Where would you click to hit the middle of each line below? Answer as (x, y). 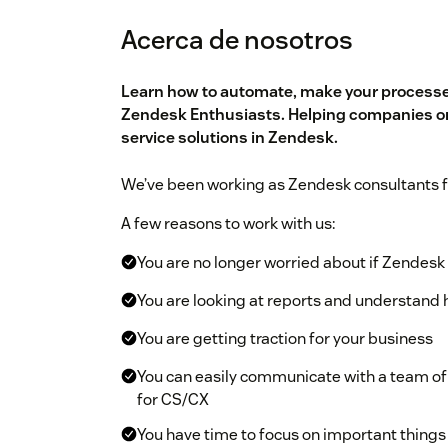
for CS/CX (173, 400)
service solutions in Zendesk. (229, 138)
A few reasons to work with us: (228, 224)
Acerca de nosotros (237, 40)
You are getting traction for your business (285, 339)
